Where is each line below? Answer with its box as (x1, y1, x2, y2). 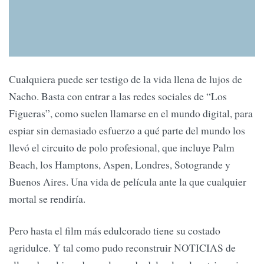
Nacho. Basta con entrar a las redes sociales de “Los (9, 89, 227, 104)
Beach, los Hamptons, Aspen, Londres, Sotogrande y (9, 157, 230, 172)
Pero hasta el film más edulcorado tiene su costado (9, 223, 220, 237)
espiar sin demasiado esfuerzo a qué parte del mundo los (9, 123, 245, 138)
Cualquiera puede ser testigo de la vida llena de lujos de (9, 72, 242, 87)
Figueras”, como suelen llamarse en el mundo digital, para (9, 106, 253, 121)
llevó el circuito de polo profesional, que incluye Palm (9, 140, 235, 155)
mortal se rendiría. (9, 192, 85, 206)
